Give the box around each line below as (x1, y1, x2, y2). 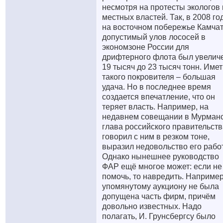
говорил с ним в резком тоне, (102, 132, 210, 141)
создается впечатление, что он (102, 93, 215, 101)
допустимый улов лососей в (102, 33, 206, 41)
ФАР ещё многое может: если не (102, 162, 222, 171)
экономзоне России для (102, 43, 189, 51)
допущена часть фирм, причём (102, 192, 216, 201)
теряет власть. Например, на (102, 103, 209, 111)
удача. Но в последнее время (102, 83, 211, 91)
